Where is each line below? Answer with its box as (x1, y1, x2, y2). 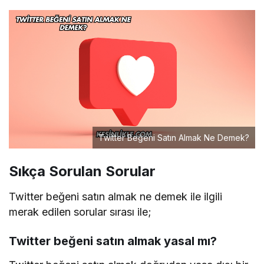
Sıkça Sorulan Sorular (9, 162, 156, 180)
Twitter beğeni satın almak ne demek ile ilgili (9, 190, 223, 203)
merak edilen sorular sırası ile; (9, 205, 152, 218)
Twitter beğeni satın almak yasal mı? (9, 233, 217, 248)
